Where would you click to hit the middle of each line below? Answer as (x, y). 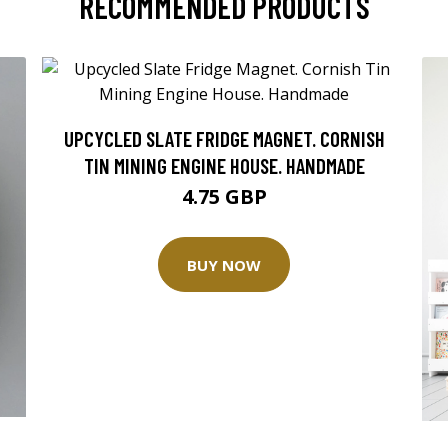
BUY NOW (224, 264)
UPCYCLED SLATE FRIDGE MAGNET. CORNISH (224, 138)
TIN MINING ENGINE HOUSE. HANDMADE (224, 165)
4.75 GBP (224, 196)
